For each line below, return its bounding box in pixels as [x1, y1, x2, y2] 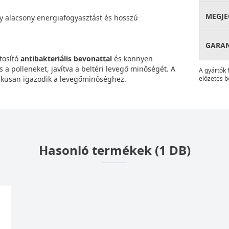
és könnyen [114, 54, 153, 63]
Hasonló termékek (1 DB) [38, 142, 191, 158]
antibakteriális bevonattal [20, 54, 114, 63]
